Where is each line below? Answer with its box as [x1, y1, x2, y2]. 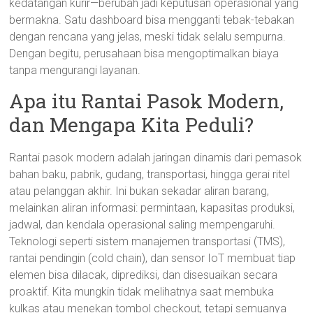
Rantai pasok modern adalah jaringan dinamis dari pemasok [9, 151, 303, 164]
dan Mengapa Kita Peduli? [9, 112, 254, 138]
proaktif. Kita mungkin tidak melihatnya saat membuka [9, 285, 275, 298]
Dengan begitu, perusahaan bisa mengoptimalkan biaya [9, 47, 279, 60]
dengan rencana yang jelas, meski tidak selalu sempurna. [9, 30, 286, 43]
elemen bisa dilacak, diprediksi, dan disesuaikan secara [9, 268, 278, 282]
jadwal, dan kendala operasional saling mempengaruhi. [9, 218, 276, 231]
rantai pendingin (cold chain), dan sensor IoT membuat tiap [9, 252, 296, 265]
